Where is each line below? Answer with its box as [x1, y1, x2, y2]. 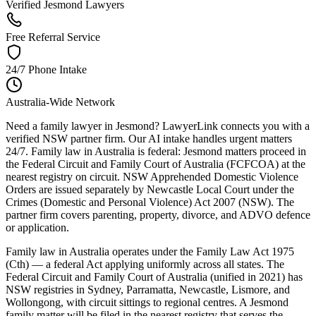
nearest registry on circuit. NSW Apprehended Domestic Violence [6, 170, 298, 183]
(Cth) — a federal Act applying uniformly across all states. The [6, 257, 284, 270]
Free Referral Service [6, 30, 100, 43]
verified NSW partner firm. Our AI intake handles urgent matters [6, 132, 292, 145]
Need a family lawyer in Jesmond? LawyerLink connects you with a [6, 119, 310, 132]
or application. [6, 221, 69, 233]
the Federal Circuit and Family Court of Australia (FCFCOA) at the [6, 157, 305, 170]
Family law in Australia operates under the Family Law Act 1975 [6, 245, 294, 257]
